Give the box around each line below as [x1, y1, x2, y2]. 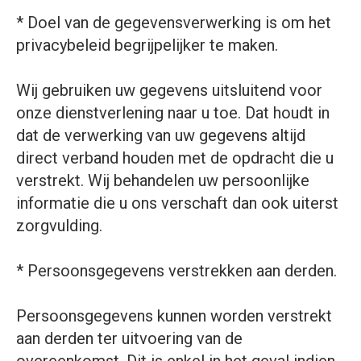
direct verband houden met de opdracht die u [16, 148, 334, 168]
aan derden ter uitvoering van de [16, 329, 243, 348]
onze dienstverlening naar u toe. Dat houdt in [16, 103, 330, 122]
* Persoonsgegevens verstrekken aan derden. [16, 261, 337, 280]
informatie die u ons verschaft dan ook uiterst [16, 193, 338, 213]
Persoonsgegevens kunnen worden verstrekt [16, 306, 332, 326]
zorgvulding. [16, 216, 102, 235]
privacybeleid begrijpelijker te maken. [16, 35, 282, 55]
